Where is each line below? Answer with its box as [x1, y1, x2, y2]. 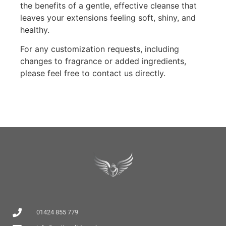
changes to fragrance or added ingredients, [20, 56, 186, 67]
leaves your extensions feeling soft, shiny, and [20, 12, 196, 23]
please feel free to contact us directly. [20, 68, 165, 79]
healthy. [20, 24, 49, 35]
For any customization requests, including [20, 44, 179, 54]
